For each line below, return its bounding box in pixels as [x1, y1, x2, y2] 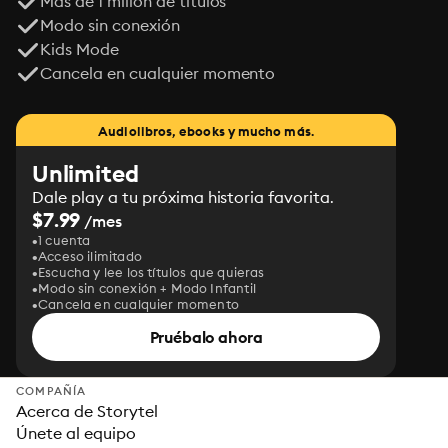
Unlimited [32, 159, 139, 188]
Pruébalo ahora [149, 327, 263, 347]
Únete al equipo [16, 423, 136, 443]
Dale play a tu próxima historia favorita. [32, 187, 335, 207]
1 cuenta [38, 232, 91, 248]
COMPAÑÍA [16, 384, 87, 398]
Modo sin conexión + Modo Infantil [38, 280, 256, 296]
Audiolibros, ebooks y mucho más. [98, 123, 314, 139]
